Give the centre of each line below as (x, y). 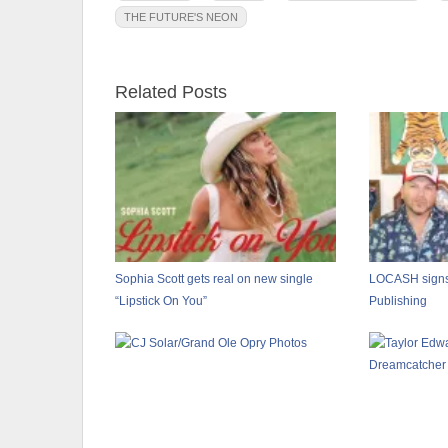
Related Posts (171, 91)
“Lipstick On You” (161, 300)
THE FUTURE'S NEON (181, 16)
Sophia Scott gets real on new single (214, 278)
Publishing (397, 300)
